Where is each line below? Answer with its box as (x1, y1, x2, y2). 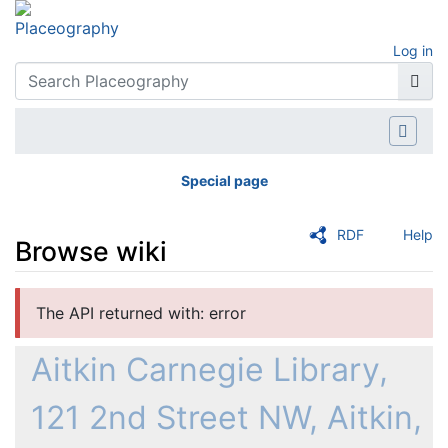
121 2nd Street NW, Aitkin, (31, 398, 422, 437)
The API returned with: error (36, 303, 246, 324)
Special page (180, 171, 268, 189)
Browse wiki (15, 234, 167, 267)
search (169, 289, 219, 310)
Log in (393, 42, 433, 59)
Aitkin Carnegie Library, (31, 350, 388, 389)
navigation (81, 289, 160, 310)
